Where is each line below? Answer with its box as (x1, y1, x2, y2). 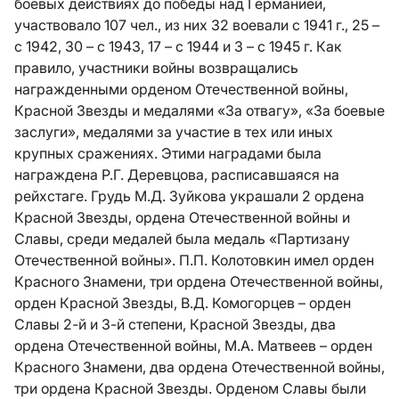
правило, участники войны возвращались (14, 59, 298, 77)
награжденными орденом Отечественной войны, (14, 80, 348, 98)
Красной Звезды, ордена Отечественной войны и (14, 208, 350, 226)
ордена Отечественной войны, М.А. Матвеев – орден (14, 337, 372, 354)
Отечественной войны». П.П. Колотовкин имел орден (14, 251, 374, 269)
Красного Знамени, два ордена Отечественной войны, (14, 358, 385, 376)
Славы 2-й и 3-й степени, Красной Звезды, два (14, 315, 336, 333)
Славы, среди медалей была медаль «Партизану (14, 230, 350, 248)
